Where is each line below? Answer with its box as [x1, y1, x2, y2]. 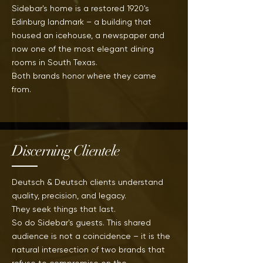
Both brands [12, 71, 62, 80]
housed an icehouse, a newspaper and [12, 31, 164, 40]
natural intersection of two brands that [12, 245, 165, 254]
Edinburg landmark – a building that [12, 17, 151, 26]
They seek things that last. [12, 204, 116, 214]
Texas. [71, 58, 100, 67]
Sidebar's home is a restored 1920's [12, 4, 149, 13]
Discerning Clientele [12, 141, 120, 160]
